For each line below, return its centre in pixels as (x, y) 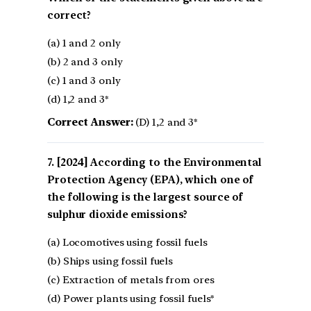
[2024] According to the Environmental (159, 162)
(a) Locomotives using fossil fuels (127, 242)
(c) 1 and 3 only (84, 80)
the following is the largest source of (145, 197)
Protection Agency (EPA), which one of (151, 179)
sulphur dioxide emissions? (118, 214)
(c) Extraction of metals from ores (131, 279)
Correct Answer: (90, 122)
